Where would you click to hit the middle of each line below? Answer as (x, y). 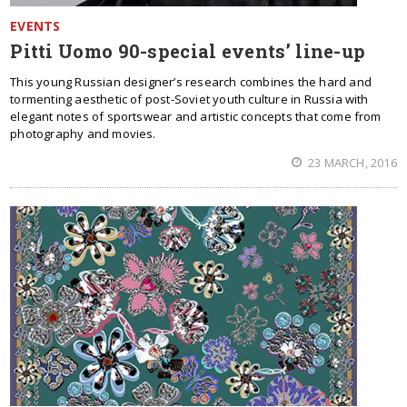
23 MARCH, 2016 (351, 163)
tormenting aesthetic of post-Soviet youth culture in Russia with (189, 99)
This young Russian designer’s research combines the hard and (191, 82)
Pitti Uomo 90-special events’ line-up (188, 51)
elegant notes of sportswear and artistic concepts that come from (196, 116)
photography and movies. (83, 134)
